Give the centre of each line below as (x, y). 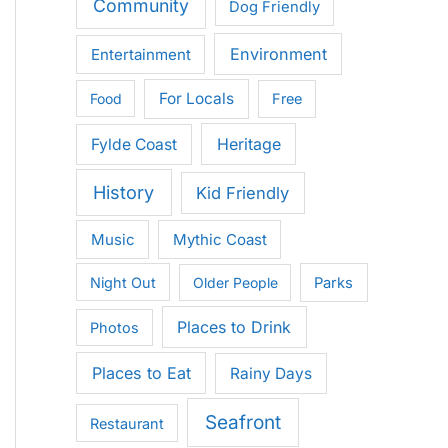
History (124, 192)
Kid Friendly (243, 193)
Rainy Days (270, 374)
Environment (278, 53)
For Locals (197, 99)
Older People (235, 282)
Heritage (248, 144)
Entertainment (140, 54)
